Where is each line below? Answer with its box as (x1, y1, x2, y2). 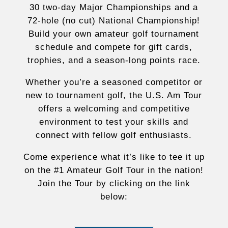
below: (100, 192, 128, 202)
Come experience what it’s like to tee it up (23, 152, 205, 162)
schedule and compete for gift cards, (35, 42, 193, 52)
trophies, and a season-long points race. (27, 55, 201, 65)
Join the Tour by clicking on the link (37, 179, 190, 188)
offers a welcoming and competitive (38, 104, 190, 113)
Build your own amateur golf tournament (28, 29, 199, 39)
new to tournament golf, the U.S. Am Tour (25, 91, 203, 100)
